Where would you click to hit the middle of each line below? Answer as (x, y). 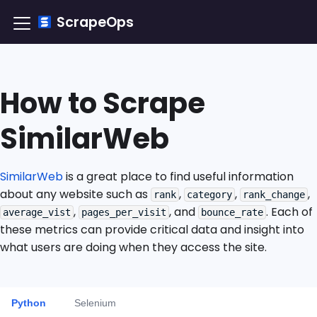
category (209, 195)
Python (29, 302)
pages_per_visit (124, 212)
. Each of (289, 212)
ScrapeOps (95, 22)
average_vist (37, 212)
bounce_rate (232, 212)
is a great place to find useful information (178, 177)
